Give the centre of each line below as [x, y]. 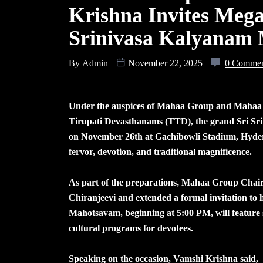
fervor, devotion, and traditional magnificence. [160, 151]
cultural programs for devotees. [131, 228]
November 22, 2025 [165, 63]
